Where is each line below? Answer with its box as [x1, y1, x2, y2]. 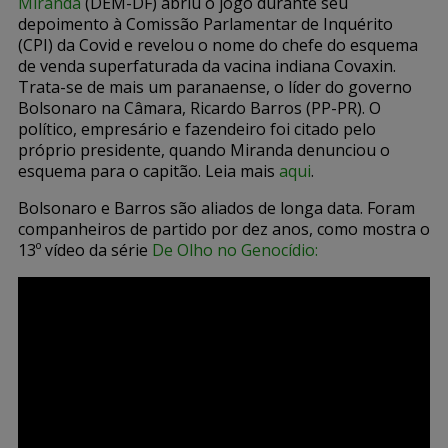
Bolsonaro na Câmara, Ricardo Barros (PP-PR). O [18, 96, 381, 119]
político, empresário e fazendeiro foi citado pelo [18, 117, 376, 140]
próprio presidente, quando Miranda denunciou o [18, 138, 390, 161]
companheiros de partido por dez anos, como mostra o [18, 217, 430, 240]
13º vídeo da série [18, 238, 152, 261]
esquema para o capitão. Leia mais [18, 159, 279, 182]
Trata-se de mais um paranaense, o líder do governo [18, 75, 412, 98]
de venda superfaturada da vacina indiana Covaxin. [18, 54, 396, 77]
